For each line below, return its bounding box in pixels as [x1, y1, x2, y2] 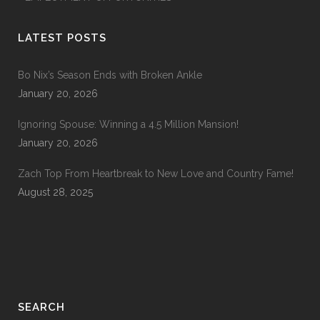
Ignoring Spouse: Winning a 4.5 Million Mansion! [18, 119, 239, 130]
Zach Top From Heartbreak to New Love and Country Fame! [18, 168, 294, 179]
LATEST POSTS [18, 31, 106, 44]
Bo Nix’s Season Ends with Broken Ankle [18, 69, 202, 81]
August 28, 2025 [18, 186, 93, 198]
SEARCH [18, 301, 65, 314]
